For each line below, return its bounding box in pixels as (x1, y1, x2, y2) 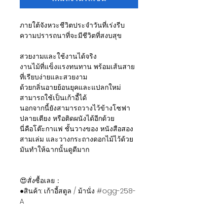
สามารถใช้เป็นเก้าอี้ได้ (20, 93, 87, 103)
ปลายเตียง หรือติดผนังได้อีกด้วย (20, 113, 114, 124)
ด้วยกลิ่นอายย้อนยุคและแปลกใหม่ (20, 82, 121, 93)
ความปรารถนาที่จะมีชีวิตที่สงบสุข (20, 31, 122, 41)
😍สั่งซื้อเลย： (20, 176, 62, 186)
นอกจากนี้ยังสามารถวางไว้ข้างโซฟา (20, 103, 130, 113)
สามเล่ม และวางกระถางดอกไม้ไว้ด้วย (20, 134, 133, 145)
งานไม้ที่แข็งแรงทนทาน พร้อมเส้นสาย (20, 62, 135, 72)
